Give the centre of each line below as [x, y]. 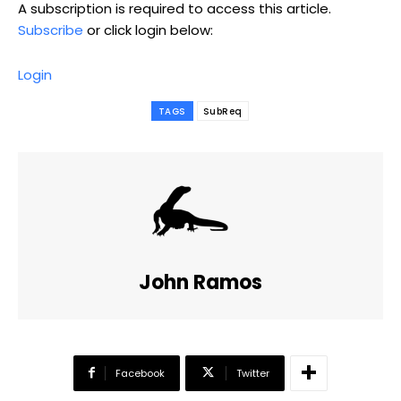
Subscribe [51, 30]
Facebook [140, 373]
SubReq [222, 111]
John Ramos [200, 282]
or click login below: [148, 30]
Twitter [253, 373]
